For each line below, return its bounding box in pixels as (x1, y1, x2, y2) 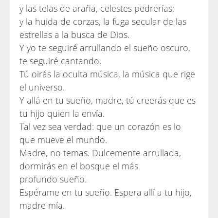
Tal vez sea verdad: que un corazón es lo (19, 121, 181, 132)
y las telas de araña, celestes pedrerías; (19, 2, 174, 14)
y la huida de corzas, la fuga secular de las (19, 16, 186, 27)
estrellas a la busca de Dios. (19, 29, 129, 40)
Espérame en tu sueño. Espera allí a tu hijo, (19, 186, 192, 198)
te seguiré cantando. (19, 55, 101, 67)
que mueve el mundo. (19, 134, 107, 145)
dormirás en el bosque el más (19, 160, 138, 172)
